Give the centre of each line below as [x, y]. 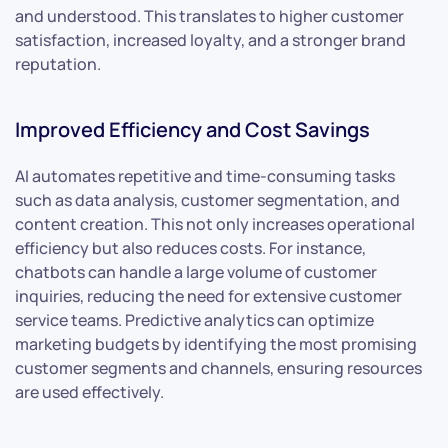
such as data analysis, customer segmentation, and [207, 199]
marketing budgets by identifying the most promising [216, 343]
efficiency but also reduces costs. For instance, [190, 247]
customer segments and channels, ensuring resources [218, 367]
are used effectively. [89, 391]
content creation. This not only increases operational [215, 223]
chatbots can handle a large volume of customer [196, 271]
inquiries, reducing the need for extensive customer [208, 295]
